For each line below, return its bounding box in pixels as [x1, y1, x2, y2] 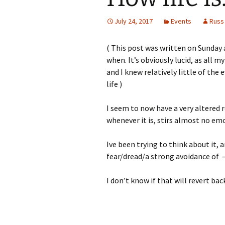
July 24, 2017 [115, 16, 153, 26]
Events [171, 16, 191, 26]
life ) [106, 78, 122, 89]
